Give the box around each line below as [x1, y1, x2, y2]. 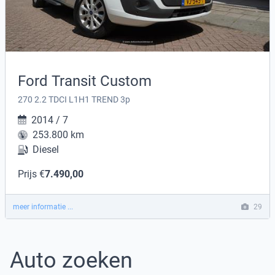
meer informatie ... [13, 202, 73, 211]
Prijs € [18, 168, 45, 180]
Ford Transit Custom [18, 72, 152, 90]
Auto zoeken [10, 247, 133, 273]
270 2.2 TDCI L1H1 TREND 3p [18, 94, 130, 104]
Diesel [33, 143, 59, 155]
